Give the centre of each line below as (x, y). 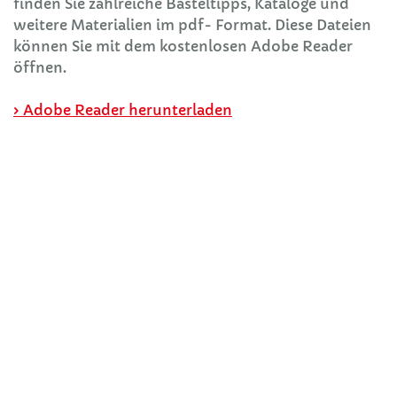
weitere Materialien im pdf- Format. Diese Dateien (192, 25)
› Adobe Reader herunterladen (123, 110)
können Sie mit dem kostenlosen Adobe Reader (183, 46)
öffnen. (40, 67)
